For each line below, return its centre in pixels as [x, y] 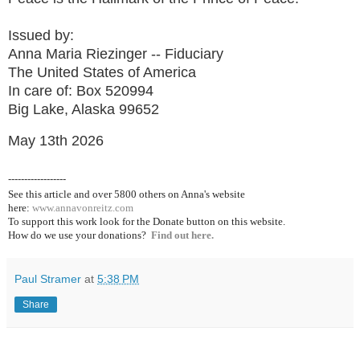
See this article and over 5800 [72, 194]
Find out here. [182, 235]
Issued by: [43, 35]
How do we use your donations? [80, 235]
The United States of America [102, 72]
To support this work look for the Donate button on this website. [147, 221]
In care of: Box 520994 [81, 90]
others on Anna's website [191, 194]
